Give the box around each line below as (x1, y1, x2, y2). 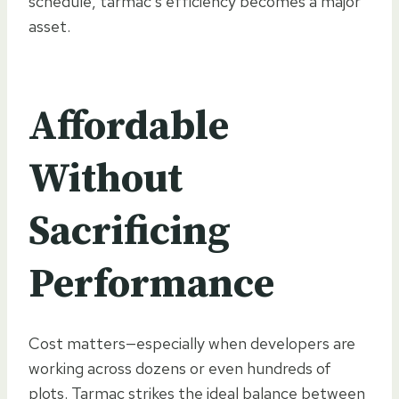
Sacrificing (28, 206, 231, 257)
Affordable (28, 101, 229, 152)
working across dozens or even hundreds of (28, 357, 331, 379)
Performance (28, 258, 274, 310)
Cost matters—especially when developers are (28, 332, 355, 354)
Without (28, 153, 183, 205)
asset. (28, 15, 70, 37)
